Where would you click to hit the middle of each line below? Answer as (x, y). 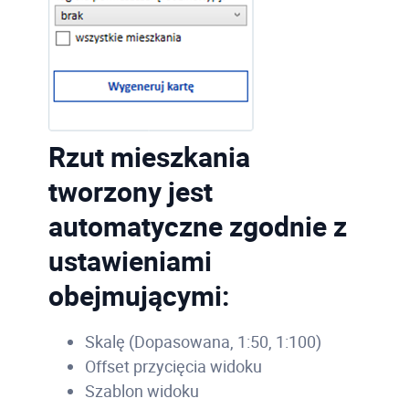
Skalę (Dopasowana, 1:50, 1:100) (203, 341)
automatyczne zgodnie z (197, 225)
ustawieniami (130, 260)
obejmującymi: (138, 295)
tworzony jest (130, 191)
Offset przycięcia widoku (173, 366)
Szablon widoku (142, 390)
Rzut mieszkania (149, 156)
